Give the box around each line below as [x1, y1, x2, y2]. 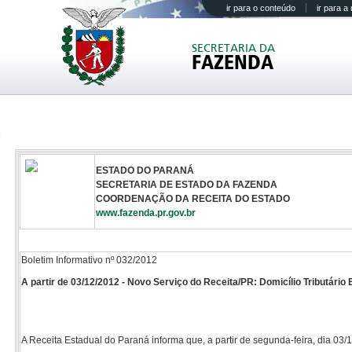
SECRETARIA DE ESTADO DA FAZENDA [96, 179, 277, 190]
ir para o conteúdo [226, 3, 295, 13]
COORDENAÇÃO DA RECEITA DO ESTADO [96, 193, 290, 204]
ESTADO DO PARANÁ [96, 165, 194, 176]
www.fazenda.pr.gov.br [96, 207, 196, 218]
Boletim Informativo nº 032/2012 [21, 255, 157, 266]
